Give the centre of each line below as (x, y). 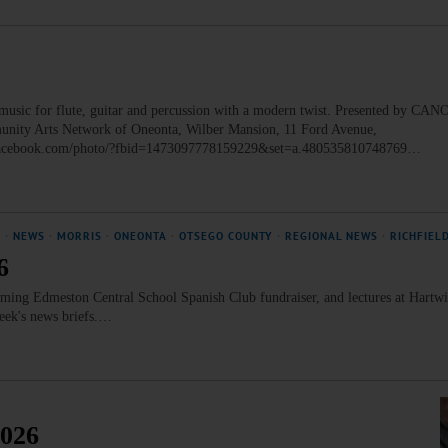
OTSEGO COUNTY (226, 236)
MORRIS (79, 236)
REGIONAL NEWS (331, 236)
